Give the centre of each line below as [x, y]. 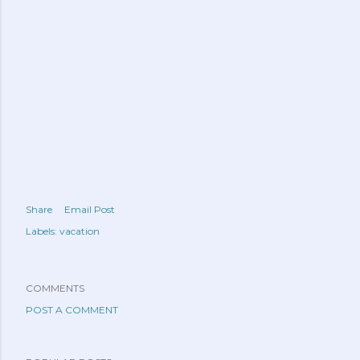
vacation [80, 231]
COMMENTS [55, 288]
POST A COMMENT [72, 310]
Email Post [90, 209]
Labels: [41, 231]
